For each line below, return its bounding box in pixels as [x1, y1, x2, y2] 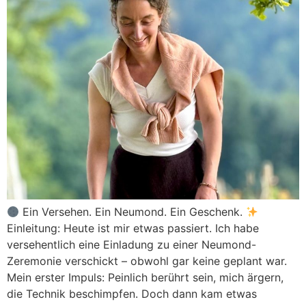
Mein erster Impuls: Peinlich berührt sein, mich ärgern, [7, 270, 283, 285]
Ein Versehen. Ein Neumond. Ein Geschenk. [19, 205, 247, 219]
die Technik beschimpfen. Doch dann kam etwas [7, 287, 257, 301]
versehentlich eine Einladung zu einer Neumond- [7, 238, 256, 252]
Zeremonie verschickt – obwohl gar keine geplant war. [7, 254, 287, 268]
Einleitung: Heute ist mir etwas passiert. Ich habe [7, 221, 259, 236]
